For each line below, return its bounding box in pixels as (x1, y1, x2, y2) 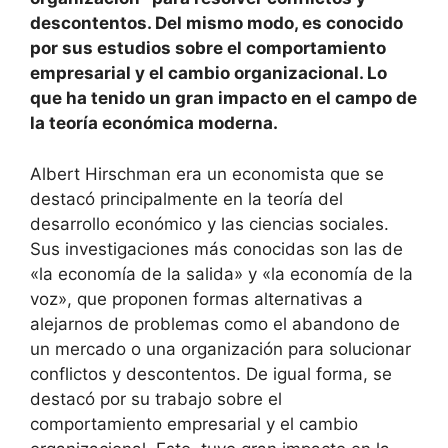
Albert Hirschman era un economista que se (30, 163, 384, 184)
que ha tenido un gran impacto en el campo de (30, 88, 417, 108)
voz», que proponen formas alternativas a (30, 288, 363, 309)
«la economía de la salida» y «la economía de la (30, 263, 413, 284)
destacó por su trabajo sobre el (30, 388, 282, 409)
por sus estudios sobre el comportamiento (30, 38, 386, 58)
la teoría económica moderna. (30, 113, 278, 133)
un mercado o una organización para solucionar (30, 338, 411, 359)
